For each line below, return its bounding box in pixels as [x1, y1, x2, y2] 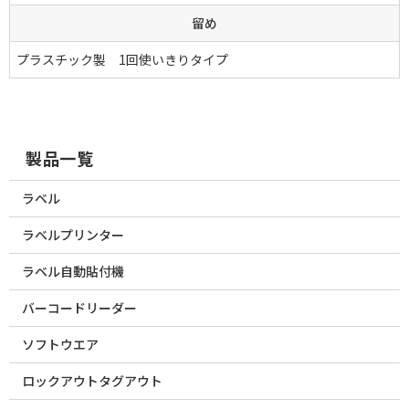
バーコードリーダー [22, 299, 137, 318]
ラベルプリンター [22, 225, 124, 245]
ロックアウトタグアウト [22, 372, 163, 391]
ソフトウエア [22, 335, 99, 354]
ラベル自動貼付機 [22, 262, 124, 281]
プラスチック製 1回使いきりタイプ [16, 49, 228, 68]
